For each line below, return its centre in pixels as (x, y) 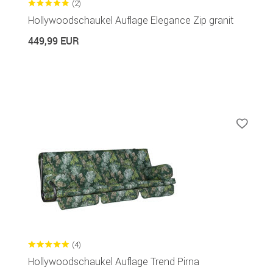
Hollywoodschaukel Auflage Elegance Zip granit (131, 20)
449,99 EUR (54, 41)
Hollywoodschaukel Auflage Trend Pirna (114, 261)
